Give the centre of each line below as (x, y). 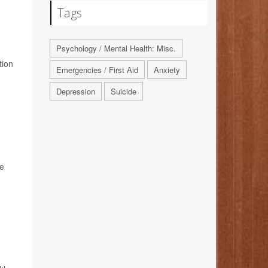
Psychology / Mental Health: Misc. (116, 48)
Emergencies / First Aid (97, 70)
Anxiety (167, 70)
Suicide (123, 92)
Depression (75, 92)
